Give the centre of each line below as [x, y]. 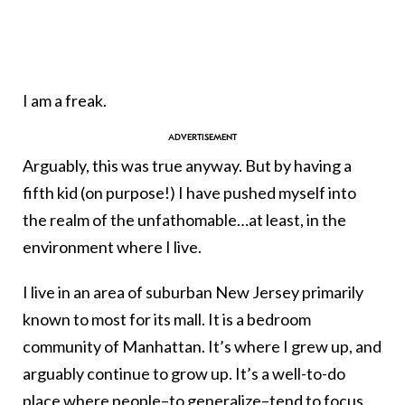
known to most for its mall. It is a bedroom [167, 320]
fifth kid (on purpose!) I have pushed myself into [189, 193]
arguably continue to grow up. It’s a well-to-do [184, 374]
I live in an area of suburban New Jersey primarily [193, 292]
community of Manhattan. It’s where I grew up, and [202, 347]
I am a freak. [65, 101]
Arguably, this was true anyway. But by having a [187, 166]
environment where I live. [112, 247]
